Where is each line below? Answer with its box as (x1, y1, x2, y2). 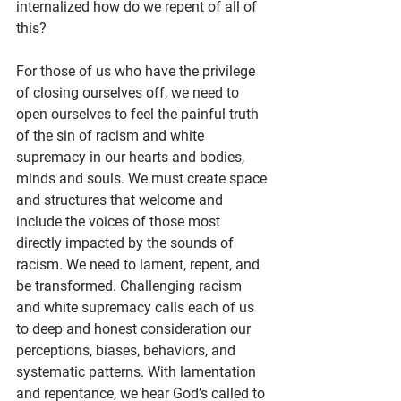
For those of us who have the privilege (16, 63, 259, 80)
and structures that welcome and (16, 192, 226, 209)
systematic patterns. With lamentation (16, 363, 260, 380)
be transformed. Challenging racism (16, 277, 245, 294)
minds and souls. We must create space (16, 170, 270, 187)
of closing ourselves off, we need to (16, 84, 243, 101)
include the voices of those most (16, 213, 224, 230)
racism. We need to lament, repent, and (16, 256, 263, 273)
